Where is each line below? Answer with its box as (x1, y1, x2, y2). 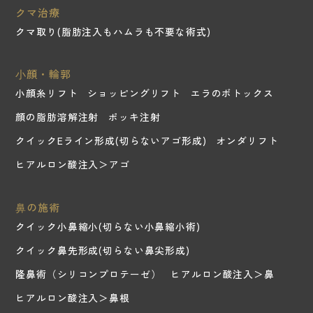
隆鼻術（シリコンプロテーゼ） (15, 267, 161, 282)
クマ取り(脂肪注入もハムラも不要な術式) (15, 24, 211, 38)
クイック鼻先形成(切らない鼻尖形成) (15, 243, 190, 258)
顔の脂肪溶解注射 (15, 110, 99, 124)
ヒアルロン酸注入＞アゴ (15, 157, 130, 172)
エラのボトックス (190, 86, 274, 101)
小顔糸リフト (15, 86, 78, 101)
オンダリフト (216, 133, 279, 148)
